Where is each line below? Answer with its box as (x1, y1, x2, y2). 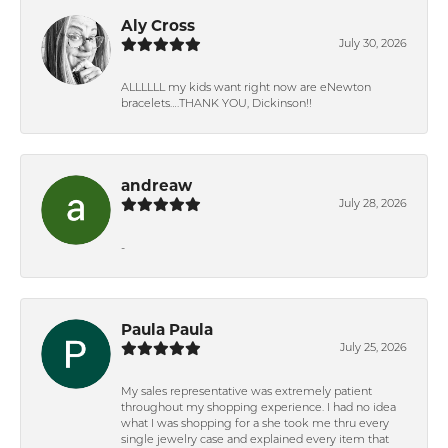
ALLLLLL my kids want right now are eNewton (121, 82, 371, 94)
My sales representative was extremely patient (121, 386, 372, 398)
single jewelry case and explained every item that (121, 434, 389, 446)
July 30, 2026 (339, 38, 407, 50)
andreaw (121, 175, 192, 195)
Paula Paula (121, 319, 213, 339)
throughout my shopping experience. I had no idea (121, 402, 396, 414)
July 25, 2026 (340, 342, 407, 354)
